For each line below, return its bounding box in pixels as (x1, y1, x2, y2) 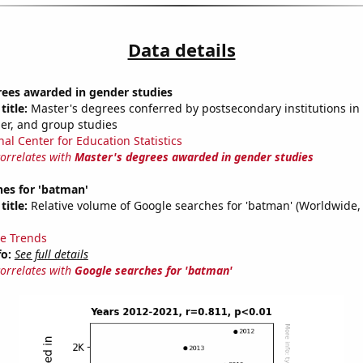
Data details (127, 37, 236, 62)
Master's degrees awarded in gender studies (74, 149, 314, 165)
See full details (14, 246, 88, 263)
